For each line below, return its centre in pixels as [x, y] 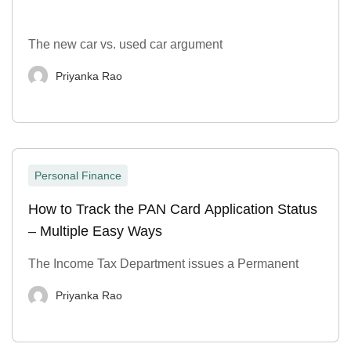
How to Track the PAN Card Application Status [173, 210]
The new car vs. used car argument [125, 44]
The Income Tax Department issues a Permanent [163, 264]
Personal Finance [78, 176]
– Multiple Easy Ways [95, 232]
